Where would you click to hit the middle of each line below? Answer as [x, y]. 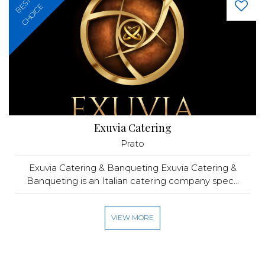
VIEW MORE [132, 217]
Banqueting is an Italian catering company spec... [132, 181]
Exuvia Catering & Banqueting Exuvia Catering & [132, 168]
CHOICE [32, 14]
